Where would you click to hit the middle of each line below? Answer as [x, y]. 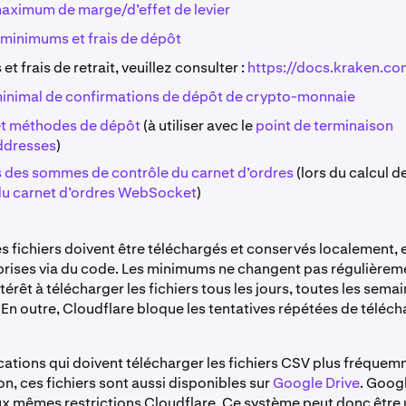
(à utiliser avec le [198, 126]
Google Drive [316, 383]
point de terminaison [324, 126]
